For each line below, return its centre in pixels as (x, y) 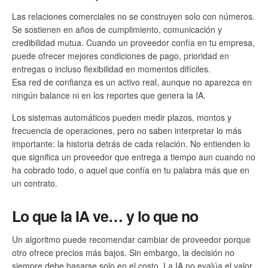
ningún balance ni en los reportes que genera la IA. (109, 95)
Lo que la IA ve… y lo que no (105, 216)
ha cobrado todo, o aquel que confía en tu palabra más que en (131, 170)
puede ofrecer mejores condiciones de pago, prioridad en (121, 56)
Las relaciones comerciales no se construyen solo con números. (133, 16)
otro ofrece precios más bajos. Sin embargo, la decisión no (123, 252)
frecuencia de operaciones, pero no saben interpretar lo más (127, 131)
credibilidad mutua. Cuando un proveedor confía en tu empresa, (133, 43)
